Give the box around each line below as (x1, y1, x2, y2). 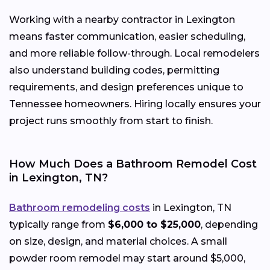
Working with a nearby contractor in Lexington (9, 13, 235, 25)
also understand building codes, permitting (9, 64, 219, 76)
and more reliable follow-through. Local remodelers (9, 47, 260, 59)
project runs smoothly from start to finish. (9, 115, 213, 127)
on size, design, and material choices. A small (9, 235, 227, 247)
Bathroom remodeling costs (9, 201, 150, 213)
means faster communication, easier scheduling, (9, 30, 245, 42)
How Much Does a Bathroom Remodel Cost (9, 157, 257, 171)
